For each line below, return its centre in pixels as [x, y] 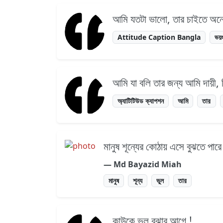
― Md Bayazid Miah [143, 165]
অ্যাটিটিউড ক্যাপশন [141, 101]
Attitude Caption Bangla [159, 37]
